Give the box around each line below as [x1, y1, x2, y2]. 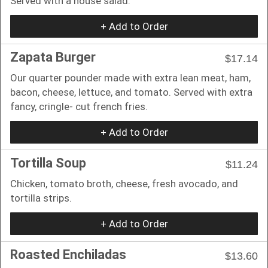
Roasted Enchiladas [10, 246, 126, 262]
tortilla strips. [10, 191, 72, 204]
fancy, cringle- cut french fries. [10, 100, 148, 112]
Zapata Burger [10, 49, 96, 65]
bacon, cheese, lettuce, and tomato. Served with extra [10, 86, 252, 98]
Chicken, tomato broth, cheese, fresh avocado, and [10, 177, 238, 190]
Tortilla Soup [10, 155, 86, 170]
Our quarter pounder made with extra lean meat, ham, [10, 71, 251, 84]
